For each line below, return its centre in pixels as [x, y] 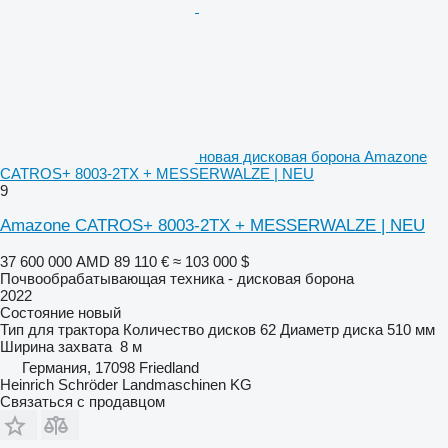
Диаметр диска [331, 329]
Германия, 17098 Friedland [110, 367]
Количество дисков [189, 329]
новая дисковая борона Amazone [313, 156]
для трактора [73, 329]
